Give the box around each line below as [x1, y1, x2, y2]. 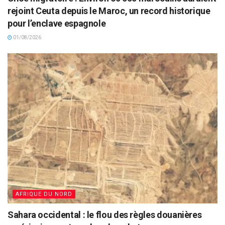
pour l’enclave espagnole [8, 18, 106, 29]
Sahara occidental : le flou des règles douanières [8, 209, 202, 220]
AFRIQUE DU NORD [16, 191, 72, 198]
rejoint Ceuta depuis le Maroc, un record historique [8, 6, 210, 17]
